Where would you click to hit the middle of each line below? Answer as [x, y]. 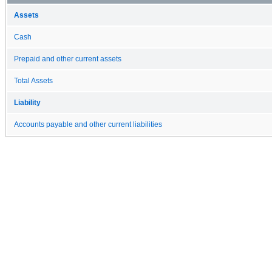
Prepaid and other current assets [68, 59]
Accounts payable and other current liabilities [88, 124]
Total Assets [33, 80]
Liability [27, 102]
